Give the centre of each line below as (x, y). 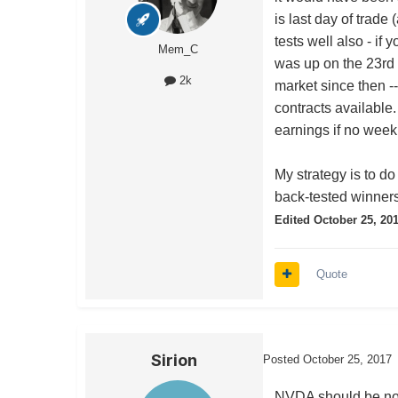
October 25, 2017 (347, 360)
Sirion (174, 361)
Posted (283, 360)
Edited (295, 220)
